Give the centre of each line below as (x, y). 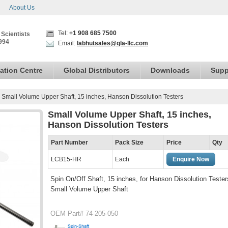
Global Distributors (97, 70)
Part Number (69, 142)
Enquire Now (191, 159)
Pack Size (129, 142)
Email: (67, 43)
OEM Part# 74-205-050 (84, 213)
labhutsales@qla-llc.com (112, 43)
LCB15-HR (66, 159)
